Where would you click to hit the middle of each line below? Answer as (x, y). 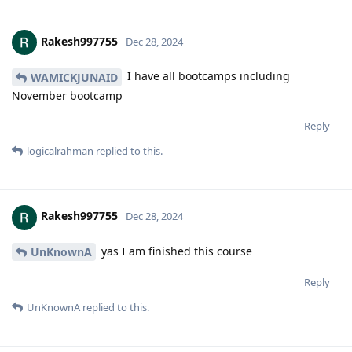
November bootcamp (67, 95)
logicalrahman (60, 150)
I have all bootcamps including (207, 75)
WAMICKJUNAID (74, 77)
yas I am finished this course (175, 251)
